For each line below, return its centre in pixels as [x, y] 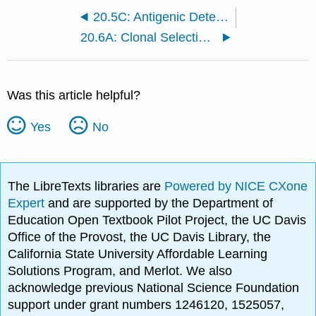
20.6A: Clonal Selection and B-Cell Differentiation [205, 38]
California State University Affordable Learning [138, 254]
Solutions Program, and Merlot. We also [120, 271]
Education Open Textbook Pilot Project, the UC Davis [157, 220]
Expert [28, 203]
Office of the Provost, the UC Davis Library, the [140, 237]
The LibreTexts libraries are [86, 187]
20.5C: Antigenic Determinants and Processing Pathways [222, 17]
